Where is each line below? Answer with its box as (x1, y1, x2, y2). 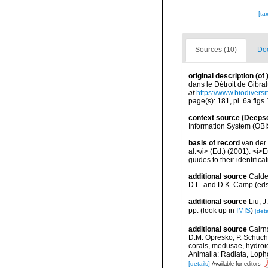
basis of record (188, 139, 240, 147)
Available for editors (212, 260, 261, 267)
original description (188, 72, 254, 80)
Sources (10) (195, 45, 237, 54)
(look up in (199, 206, 236, 215)
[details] (188, 260, 210, 267)
